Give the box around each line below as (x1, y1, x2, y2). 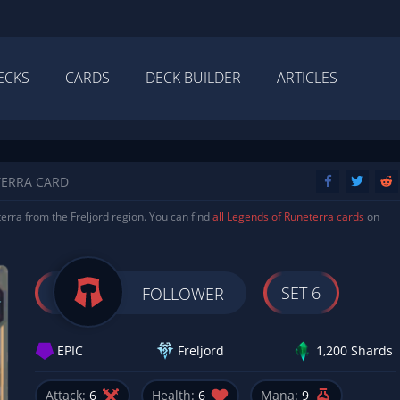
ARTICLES (277, 68, 337, 87)
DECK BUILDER (146, 68, 241, 87)
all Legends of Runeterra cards (212, 209, 364, 224)
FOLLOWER (142, 282, 224, 304)
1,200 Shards (316, 342, 393, 359)
